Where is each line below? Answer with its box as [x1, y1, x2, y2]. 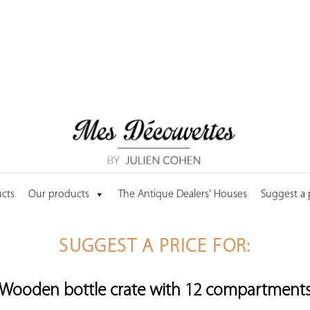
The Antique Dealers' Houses [118, 188, 247, 200]
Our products [28, 188, 89, 200]
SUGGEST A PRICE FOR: [59, 238, 251, 257]
